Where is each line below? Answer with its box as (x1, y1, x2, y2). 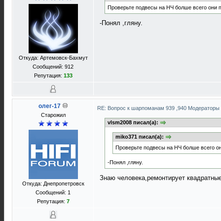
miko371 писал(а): (115, 134, 165, 140)
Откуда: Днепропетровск (22, 181, 84, 186)
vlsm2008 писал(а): (108, 119, 160, 125)
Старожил (40, 112, 66, 118)
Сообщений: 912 (33, 64, 74, 70)
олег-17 (38, 103, 61, 110)
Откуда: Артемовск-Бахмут (18, 55, 88, 61)
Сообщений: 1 (36, 189, 71, 195)
